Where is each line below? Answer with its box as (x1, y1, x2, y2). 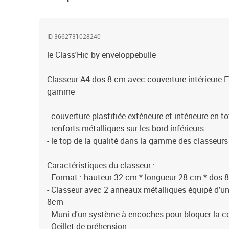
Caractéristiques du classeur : (47, 159, 155, 171)
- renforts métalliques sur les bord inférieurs (47, 123, 204, 134)
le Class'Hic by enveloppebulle (47, 49, 156, 60)
